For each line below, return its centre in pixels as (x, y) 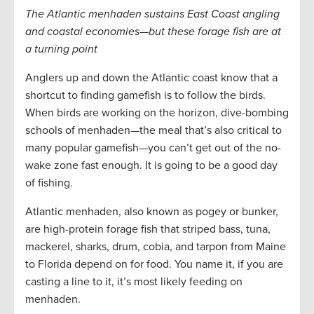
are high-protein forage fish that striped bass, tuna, (148, 230)
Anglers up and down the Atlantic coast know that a (151, 78)
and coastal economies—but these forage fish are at (153, 32)
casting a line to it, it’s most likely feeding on (134, 282)
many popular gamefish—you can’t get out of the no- (153, 148)
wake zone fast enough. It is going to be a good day (151, 166)
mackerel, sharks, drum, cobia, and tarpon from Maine (156, 247)
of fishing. (49, 183)
